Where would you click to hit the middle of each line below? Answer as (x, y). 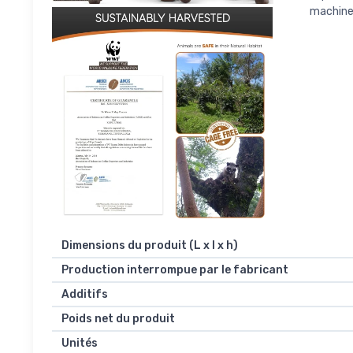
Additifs (85, 295)
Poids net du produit (118, 319)
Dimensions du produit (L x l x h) (150, 246)
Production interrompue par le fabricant (175, 270)
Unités (80, 344)
